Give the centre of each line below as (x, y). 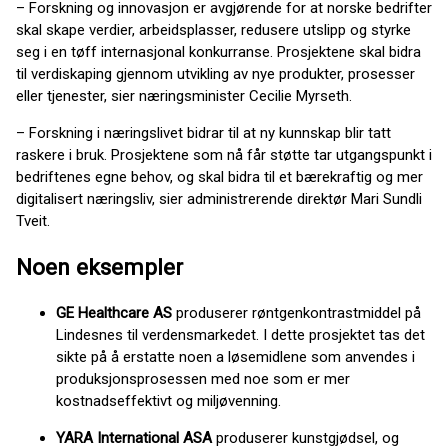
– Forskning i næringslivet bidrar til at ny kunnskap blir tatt (203, 133)
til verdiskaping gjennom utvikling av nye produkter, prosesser (215, 74)
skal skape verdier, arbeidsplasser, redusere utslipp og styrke (213, 30)
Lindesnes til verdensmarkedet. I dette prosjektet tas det (240, 335)
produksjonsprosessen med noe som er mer (203, 379)
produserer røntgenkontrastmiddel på (296, 313)
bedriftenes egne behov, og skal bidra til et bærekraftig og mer (219, 177)
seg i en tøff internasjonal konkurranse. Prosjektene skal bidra (218, 52)
